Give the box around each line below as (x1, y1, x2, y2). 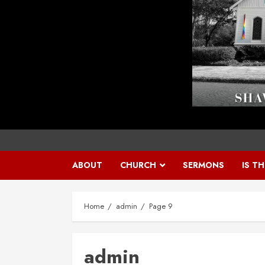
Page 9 (149, 201, 173, 212)
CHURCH (120, 159, 156, 171)
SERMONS (183, 159, 224, 171)
